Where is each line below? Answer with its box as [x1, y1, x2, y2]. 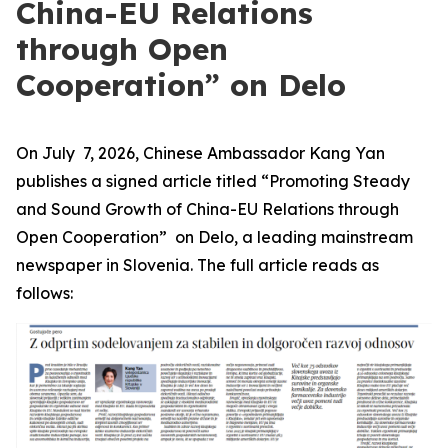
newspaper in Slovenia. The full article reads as [16, 255, 379, 275]
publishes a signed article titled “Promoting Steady [16, 171, 410, 191]
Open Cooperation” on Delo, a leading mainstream [16, 227, 413, 247]
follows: [16, 283, 73, 303]
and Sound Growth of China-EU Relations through [16, 199, 399, 219]
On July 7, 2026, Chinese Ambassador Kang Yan [16, 143, 385, 163]
